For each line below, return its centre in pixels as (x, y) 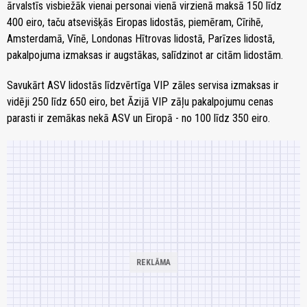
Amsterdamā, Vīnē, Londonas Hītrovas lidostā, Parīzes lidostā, (141, 38)
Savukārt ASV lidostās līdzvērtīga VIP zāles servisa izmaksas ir (143, 85)
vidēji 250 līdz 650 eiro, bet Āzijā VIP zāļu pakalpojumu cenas (140, 101)
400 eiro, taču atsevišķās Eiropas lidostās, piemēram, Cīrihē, (135, 22)
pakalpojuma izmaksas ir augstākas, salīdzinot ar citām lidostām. (145, 55)
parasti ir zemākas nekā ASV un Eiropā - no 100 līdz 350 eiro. (138, 118)
